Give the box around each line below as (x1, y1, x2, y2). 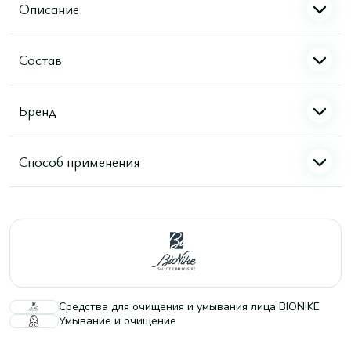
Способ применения (19, 151, 139, 171)
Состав (19, 49, 62, 69)
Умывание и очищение (59, 313, 176, 328)
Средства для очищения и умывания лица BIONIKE (59, 299, 320, 314)
